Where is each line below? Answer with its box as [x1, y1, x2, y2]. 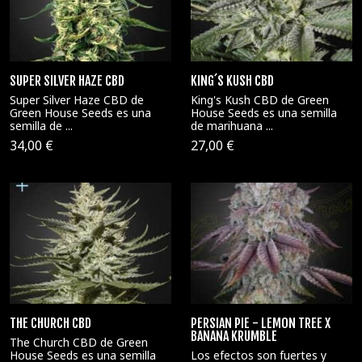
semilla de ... [10, 117, 73, 133]
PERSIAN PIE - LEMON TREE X [191, 315, 330, 331]
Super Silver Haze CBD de [10, 91, 144, 107]
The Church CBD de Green [10, 335, 148, 350]
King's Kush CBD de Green [191, 91, 329, 107]
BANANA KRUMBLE [191, 328, 277, 344]
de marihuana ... [191, 117, 273, 133]
